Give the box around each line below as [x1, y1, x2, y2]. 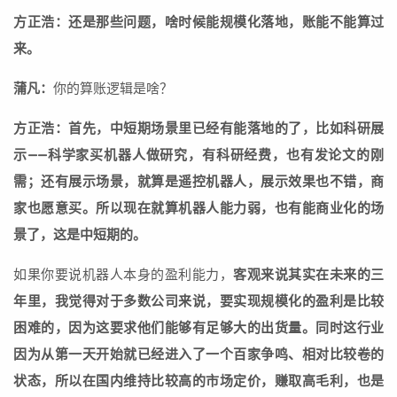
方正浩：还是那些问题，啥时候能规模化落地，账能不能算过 [13, 14, 384, 31]
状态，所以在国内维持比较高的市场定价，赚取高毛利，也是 [13, 373, 384, 390]
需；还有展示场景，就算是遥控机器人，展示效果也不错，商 [13, 174, 384, 191]
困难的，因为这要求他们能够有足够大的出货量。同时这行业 [13, 320, 384, 337]
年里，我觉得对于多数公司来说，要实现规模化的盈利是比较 [13, 293, 384, 310]
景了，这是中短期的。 [13, 227, 146, 244]
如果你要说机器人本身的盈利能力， [13, 267, 233, 284]
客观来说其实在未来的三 [233, 267, 384, 284]
